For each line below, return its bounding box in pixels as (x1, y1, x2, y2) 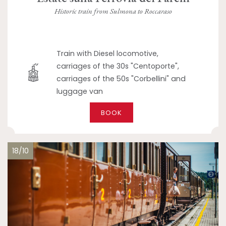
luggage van (56, 86, 103, 97)
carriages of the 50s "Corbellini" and (56, 74, 186, 84)
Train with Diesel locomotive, (56, 48, 159, 59)
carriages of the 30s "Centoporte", (56, 61, 180, 72)
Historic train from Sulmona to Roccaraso (54, 6, 172, 16)
